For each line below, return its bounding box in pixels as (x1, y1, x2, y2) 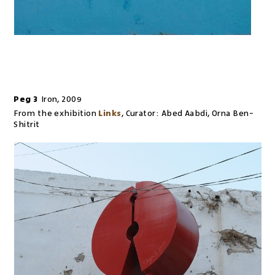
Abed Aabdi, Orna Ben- (161, 107, 254, 119)
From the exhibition (14, 107, 96, 119)
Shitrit (14, 118, 40, 130)
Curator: (125, 107, 160, 119)
